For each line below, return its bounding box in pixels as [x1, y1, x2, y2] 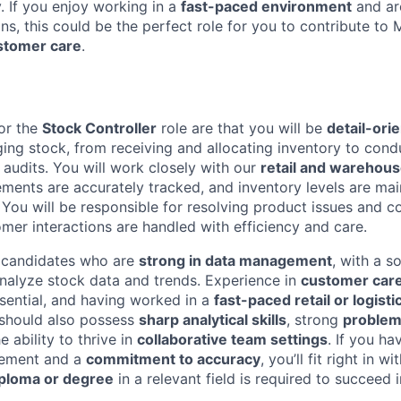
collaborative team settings [137, 329, 328, 348]
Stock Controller [42, 118, 157, 137]
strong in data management [139, 251, 332, 269]
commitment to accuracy [86, 349, 260, 368]
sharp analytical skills [139, 310, 286, 328]
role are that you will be [157, 118, 327, 137]
